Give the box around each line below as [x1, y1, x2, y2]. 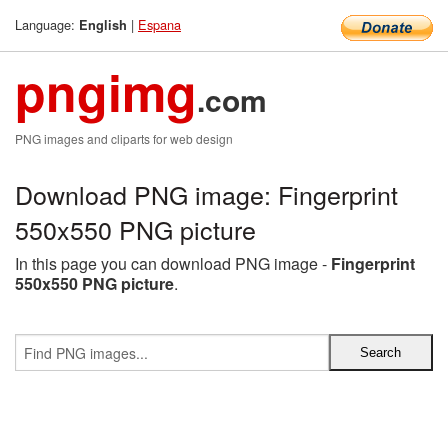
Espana [138, 15, 181, 34]
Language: [15, 15, 79, 34]
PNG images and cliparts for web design [15, 130, 233, 147]
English [79, 16, 127, 34]
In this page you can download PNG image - [15, 252, 331, 275]
